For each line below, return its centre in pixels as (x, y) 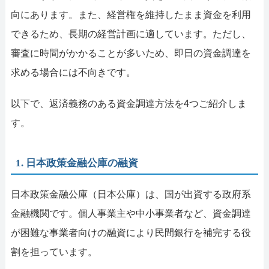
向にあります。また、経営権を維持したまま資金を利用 (131, 15)
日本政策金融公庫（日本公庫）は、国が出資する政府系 (131, 195)
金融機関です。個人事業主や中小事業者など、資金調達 (131, 214)
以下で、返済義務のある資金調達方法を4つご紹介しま (128, 104)
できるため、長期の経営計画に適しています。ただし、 (131, 34)
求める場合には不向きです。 (73, 73)
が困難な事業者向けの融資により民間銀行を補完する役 (131, 233)
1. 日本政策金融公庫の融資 (77, 163)
